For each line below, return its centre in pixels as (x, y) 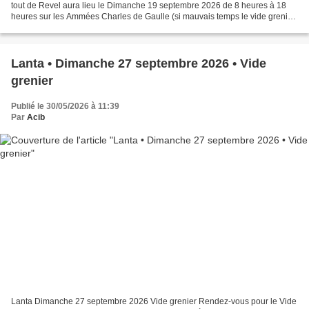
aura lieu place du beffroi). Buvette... (78, 27)
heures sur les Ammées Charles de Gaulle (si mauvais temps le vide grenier (153, 16)
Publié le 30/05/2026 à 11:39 (65, 106)
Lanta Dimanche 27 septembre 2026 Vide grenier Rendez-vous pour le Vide (154, 302)
